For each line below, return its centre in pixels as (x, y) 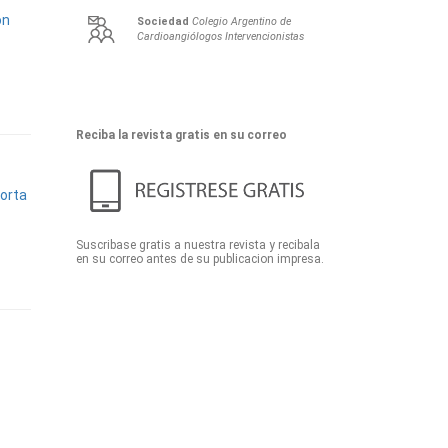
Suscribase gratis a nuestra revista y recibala (198, 244)
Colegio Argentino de (241, 21)
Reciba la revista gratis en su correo (181, 135)
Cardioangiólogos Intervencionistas (220, 36)
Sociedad (163, 21)
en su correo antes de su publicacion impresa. (200, 258)
